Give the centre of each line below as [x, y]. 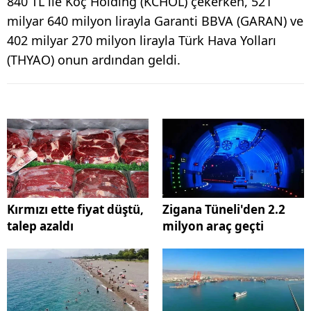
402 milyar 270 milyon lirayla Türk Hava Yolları [142, 40]
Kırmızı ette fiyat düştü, [75, 210]
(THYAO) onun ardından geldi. [94, 59]
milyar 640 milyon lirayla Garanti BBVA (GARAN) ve [155, 20]
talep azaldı [40, 226]
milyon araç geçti [213, 226]
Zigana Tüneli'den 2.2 [224, 210]
